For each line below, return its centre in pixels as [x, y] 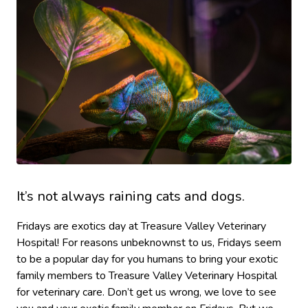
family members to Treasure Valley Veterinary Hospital [147, 276]
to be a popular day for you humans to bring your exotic [147, 260]
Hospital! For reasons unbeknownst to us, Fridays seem [149, 243]
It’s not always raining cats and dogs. [131, 197]
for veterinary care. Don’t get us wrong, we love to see [146, 293]
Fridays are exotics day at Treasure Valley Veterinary [141, 227]
